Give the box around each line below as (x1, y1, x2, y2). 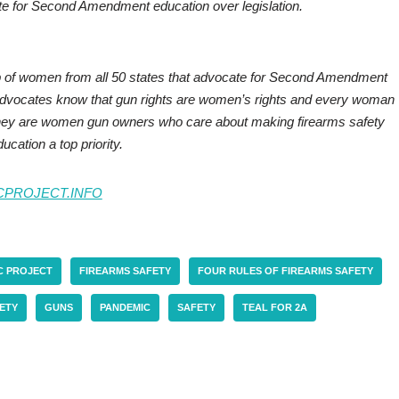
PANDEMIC (100, 302, 151, 313)
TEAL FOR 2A (242, 302, 307, 313)
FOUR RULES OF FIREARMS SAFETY (198, 265, 373, 277)
